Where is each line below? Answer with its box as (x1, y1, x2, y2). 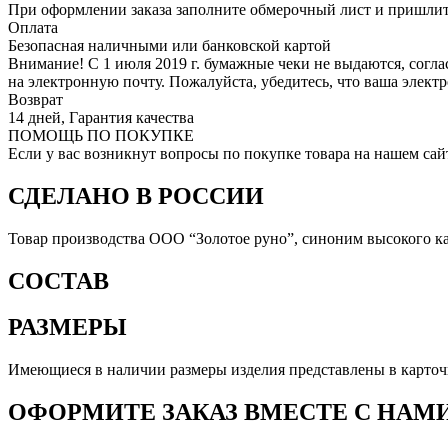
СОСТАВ (8, 267, 109, 294)
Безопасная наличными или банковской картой (8, 36, 331, 54)
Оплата (8, 18, 58, 36)
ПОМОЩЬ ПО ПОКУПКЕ (8, 126, 194, 144)
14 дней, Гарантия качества (8, 108, 194, 126)
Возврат (8, 90, 63, 108)
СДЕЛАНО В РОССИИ (8, 182, 264, 209)
